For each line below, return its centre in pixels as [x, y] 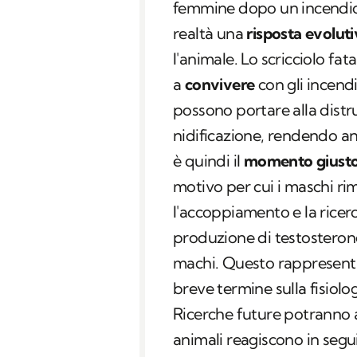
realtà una [210, 33]
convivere [220, 84]
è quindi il [208, 161]
